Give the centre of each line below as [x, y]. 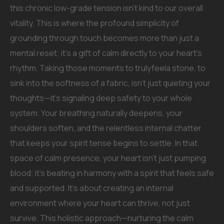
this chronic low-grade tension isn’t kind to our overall [106, 8]
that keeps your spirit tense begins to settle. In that [104, 143]
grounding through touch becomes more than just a [104, 38]
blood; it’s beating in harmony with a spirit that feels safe [112, 173]
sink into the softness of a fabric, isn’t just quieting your [110, 83]
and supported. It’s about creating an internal [92, 188]
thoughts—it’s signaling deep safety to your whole [101, 98]
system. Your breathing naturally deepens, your [96, 113]
